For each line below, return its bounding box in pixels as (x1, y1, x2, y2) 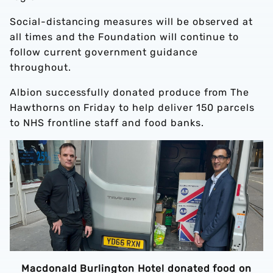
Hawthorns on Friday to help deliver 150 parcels (10, 102, 255, 113)
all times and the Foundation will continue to (10, 31, 239, 43)
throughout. (10, 62, 74, 73)
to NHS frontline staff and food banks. (10, 117, 204, 129)
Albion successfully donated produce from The (10, 87, 250, 98)
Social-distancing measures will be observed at (10, 16, 253, 27)
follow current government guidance (10, 46, 198, 58)
